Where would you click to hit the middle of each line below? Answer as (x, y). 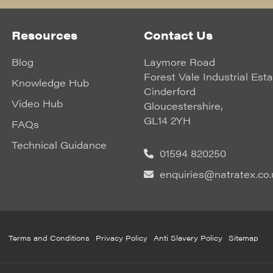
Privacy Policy (122, 238)
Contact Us (178, 35)
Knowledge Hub (50, 83)
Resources (44, 35)
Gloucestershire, (183, 106)
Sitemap (243, 238)
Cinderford (169, 91)
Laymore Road (179, 62)
